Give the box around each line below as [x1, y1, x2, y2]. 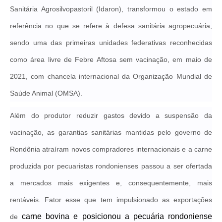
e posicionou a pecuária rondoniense [73, 212, 213, 221]
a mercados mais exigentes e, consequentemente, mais [10, 179, 212, 187]
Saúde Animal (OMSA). [10, 89, 82, 97]
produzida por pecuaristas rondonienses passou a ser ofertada [10, 162, 212, 170]
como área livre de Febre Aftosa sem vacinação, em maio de [10, 55, 212, 63]
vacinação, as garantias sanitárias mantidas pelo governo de [10, 128, 212, 136]
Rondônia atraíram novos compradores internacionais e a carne [10, 145, 212, 153]
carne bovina [22, 212, 74, 221]
